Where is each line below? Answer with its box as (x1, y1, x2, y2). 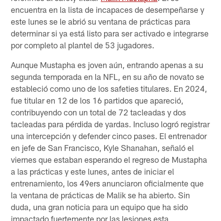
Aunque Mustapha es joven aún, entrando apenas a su (11, 59, 204, 70)
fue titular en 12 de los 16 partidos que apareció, (11, 95, 184, 105)
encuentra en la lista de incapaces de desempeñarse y (11, 4, 205, 14)
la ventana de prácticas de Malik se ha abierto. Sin (11, 189, 190, 200)
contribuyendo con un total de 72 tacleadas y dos (11, 107, 186, 117)
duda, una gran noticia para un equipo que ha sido (11, 201, 188, 212)
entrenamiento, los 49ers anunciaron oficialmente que (11, 178, 204, 188)
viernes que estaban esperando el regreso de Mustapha (11, 154, 208, 164)
